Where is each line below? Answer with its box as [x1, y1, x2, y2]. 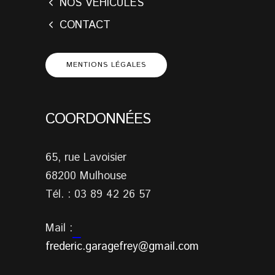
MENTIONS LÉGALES [66, 59, 146, 70]
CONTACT [60, 17, 110, 33]
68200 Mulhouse [45, 168, 126, 184]
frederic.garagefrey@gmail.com [45, 238, 199, 255]
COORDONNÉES [45, 108, 150, 130]
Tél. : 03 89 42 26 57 [45, 186, 151, 203]
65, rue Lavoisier [45, 149, 126, 166]
